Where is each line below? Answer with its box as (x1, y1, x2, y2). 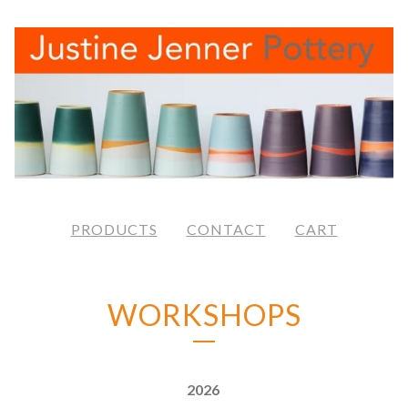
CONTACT (186, 220, 266, 239)
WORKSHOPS (107, 297, 301, 333)
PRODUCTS (70, 220, 158, 239)
